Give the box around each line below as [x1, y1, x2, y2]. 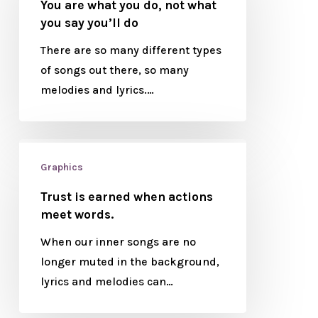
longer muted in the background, [40, 255, 219, 268]
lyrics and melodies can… [40, 275, 173, 288]
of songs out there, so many [40, 63, 189, 77]
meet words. [40, 207, 114, 221]
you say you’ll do [40, 16, 138, 30]
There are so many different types [40, 43, 221, 57]
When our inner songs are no [40, 235, 196, 248]
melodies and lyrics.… [40, 83, 154, 97]
